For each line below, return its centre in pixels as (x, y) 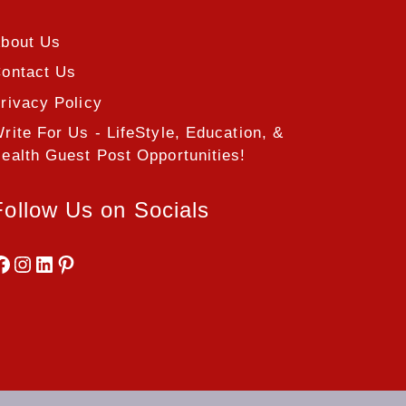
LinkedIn (77, 263)
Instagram (64, 263)
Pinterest (102, 263)
